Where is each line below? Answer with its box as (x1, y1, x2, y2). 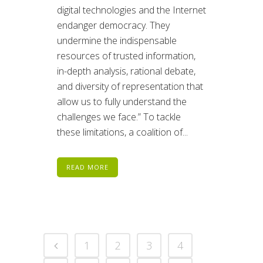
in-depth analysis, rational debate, (57, 64, 195, 77)
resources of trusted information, (57, 49, 195, 62)
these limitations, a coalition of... (57, 125, 188, 139)
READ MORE (66, 162, 109, 171)
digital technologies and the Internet (57, 3, 206, 16)
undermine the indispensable (57, 33, 177, 47)
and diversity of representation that (57, 79, 203, 93)
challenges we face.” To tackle (57, 110, 181, 123)
